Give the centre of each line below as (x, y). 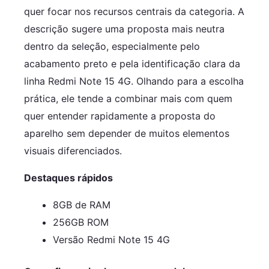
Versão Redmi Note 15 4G (111, 239)
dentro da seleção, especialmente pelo (112, 46)
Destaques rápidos (68, 177)
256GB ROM (81, 222)
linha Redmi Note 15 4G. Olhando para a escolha (134, 81)
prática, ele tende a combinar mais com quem (128, 98)
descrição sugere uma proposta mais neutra (124, 29)
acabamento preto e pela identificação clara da (132, 63)
